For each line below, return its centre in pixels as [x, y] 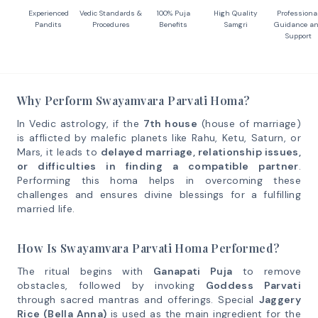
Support [298, 36]
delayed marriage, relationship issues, [201, 152]
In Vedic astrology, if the [80, 124]
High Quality [236, 13]
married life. [46, 209]
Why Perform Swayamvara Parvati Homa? [134, 100]
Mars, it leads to [59, 152]
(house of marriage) [249, 124]
